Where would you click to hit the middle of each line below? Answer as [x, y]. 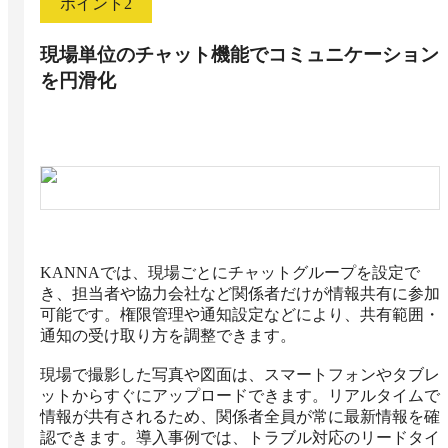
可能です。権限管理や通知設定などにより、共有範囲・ [240, 314]
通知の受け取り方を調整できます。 [168, 335]
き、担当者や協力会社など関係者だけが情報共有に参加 [240, 293]
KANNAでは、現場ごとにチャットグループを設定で [230, 272]
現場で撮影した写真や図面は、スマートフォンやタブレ [240, 374]
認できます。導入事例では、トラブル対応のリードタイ [240, 437]
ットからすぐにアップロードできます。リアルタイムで [240, 395]
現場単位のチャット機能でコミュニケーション [239, 54]
